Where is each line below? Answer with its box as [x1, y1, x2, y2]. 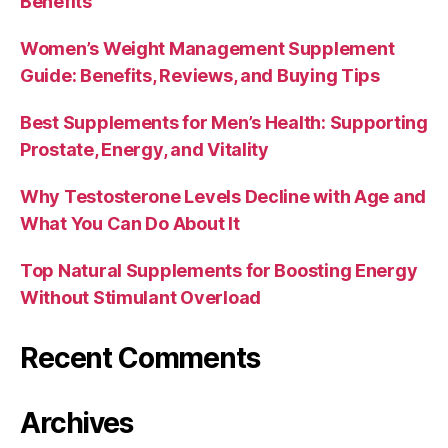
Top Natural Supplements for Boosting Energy [20, 260, 418, 281]
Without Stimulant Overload [20, 287, 261, 308]
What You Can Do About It [20, 213, 240, 234]
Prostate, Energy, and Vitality [20, 139, 269, 160]
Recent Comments [20, 341, 260, 375]
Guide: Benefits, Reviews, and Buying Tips [20, 65, 380, 86]
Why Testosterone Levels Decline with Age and [20, 186, 427, 207]
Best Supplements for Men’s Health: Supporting [20, 112, 428, 133]
